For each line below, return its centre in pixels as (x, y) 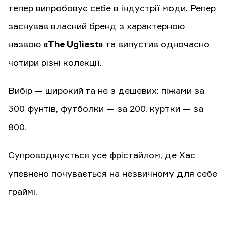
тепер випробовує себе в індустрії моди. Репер (112, 9)
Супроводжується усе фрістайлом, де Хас (102, 156)
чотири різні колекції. (55, 63)
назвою (26, 45)
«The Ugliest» (73, 45)
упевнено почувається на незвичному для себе (113, 174)
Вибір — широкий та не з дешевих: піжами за (106, 92)
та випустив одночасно (156, 45)
